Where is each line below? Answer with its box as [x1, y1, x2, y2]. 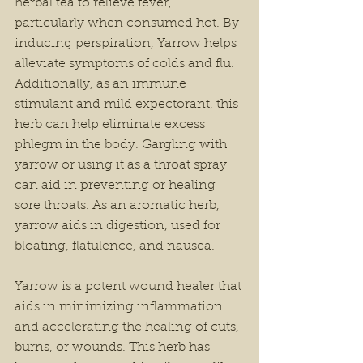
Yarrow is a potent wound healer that [15, 280, 245, 293]
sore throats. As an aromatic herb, [15, 199, 223, 212]
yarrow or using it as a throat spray [15, 159, 230, 172]
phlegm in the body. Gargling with [15, 139, 230, 152]
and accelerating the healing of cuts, [15, 321, 242, 334]
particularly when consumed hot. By [15, 17, 242, 30]
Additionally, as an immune [15, 78, 190, 91]
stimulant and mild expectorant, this [15, 98, 241, 111]
